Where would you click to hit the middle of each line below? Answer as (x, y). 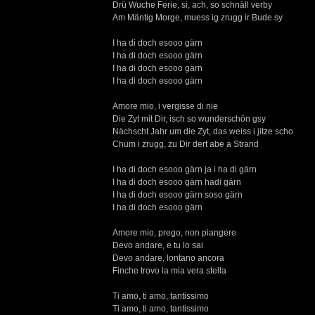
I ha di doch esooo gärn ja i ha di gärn (185, 169)
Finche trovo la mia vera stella (169, 271)
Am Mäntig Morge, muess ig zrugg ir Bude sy (198, 18)
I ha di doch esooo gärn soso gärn (178, 195)
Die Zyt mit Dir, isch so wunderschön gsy (189, 119)
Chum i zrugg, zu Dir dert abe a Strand (186, 144)
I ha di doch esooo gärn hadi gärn (177, 182)
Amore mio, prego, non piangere (174, 233)
